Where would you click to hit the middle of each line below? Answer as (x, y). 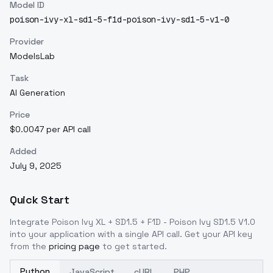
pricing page (74, 246)
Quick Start (40, 200)
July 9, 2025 (36, 166)
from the (28, 246)
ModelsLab (32, 56)
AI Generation (37, 93)
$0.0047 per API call (50, 129)
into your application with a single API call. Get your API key (131, 234)
